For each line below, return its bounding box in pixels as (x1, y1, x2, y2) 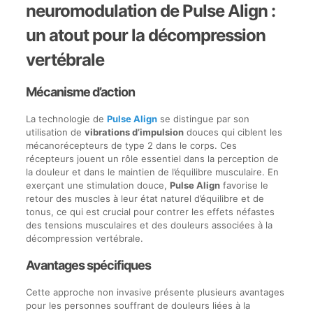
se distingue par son (156, 113, 249, 124)
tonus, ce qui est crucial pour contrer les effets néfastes (25, 206, 275, 217)
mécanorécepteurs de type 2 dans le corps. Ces (25, 140, 237, 151)
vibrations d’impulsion (84, 126, 184, 138)
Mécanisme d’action (25, 85, 135, 99)
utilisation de (25, 126, 85, 138)
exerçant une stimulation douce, (25, 180, 170, 191)
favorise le (219, 180, 268, 191)
